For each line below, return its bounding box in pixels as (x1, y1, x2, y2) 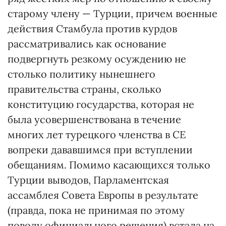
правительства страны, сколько (8, 83, 161, 95)
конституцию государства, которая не (8, 98, 194, 110)
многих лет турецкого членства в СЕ (8, 128, 186, 141)
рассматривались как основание (8, 37, 166, 50)
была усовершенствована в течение (8, 113, 181, 126)
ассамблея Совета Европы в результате (8, 189, 198, 201)
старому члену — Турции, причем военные (8, 7, 217, 20)
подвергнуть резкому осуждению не (8, 52, 186, 65)
